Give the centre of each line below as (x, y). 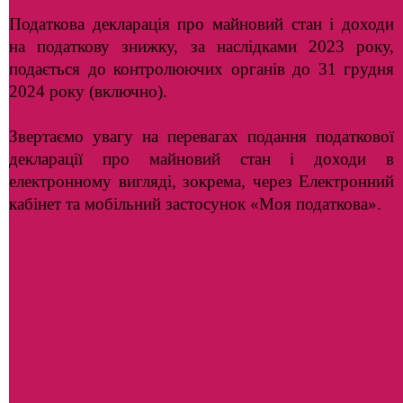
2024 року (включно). (88, 91)
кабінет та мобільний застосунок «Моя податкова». (195, 204)
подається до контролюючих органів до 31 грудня (201, 69)
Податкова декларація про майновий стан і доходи (201, 24)
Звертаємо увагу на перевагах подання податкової (201, 136)
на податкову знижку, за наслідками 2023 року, (201, 46)
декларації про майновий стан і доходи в (201, 159)
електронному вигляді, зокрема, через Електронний (201, 181)
